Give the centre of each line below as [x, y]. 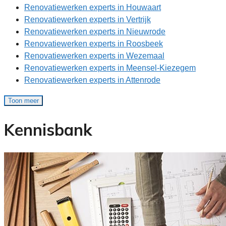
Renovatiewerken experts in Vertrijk [88, 20]
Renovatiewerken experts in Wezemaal [94, 56]
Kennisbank [48, 129]
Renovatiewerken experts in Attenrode [92, 80]
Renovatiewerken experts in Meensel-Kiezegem [110, 68]
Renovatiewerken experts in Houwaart [93, 8]
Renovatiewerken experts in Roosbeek [94, 44]
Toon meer [23, 101]
